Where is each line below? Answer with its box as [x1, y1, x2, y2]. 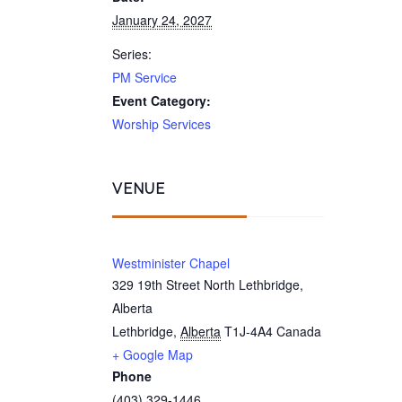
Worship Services [112, 115, 211, 133]
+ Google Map [112, 345, 193, 363]
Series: [112, 45, 152, 63]
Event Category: [112, 92, 211, 109]
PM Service [112, 68, 177, 86]
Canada [276, 322, 321, 340]
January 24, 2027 [112, 11, 212, 29]
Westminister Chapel [112, 254, 230, 272]
